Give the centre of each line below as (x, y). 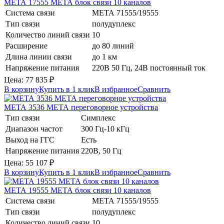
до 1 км (104, 56)
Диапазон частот (34, 128)
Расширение (26, 45)
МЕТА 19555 (27, 190)
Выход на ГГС (30, 139)
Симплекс (98, 117)
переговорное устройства (114, 107)
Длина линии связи (39, 56)
